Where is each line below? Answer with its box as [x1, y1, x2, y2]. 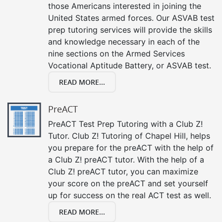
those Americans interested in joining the [48, 1, 201, 11]
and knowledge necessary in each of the [48, 37, 200, 47]
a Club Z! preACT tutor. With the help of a [48, 155, 204, 165]
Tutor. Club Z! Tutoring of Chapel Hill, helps [48, 131, 210, 141]
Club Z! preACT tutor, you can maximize [48, 166, 198, 176]
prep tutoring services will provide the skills [48, 25, 212, 35]
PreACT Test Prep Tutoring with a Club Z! [48, 119, 203, 129]
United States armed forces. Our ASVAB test [48, 13, 215, 23]
